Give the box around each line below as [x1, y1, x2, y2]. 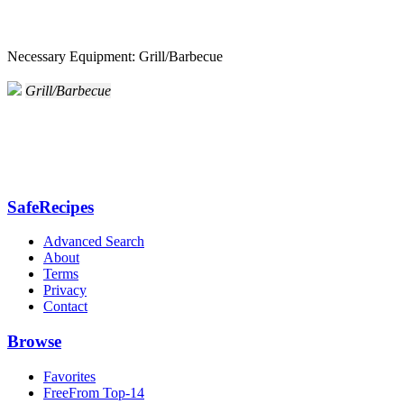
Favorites [43, 368, 96, 384]
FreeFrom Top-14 [43, 384, 144, 400]
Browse [7, 332, 61, 352]
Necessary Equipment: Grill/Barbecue [7, 48, 223, 64]
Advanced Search [43, 234, 144, 250]
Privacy [43, 282, 87, 298]
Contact [43, 298, 87, 315]
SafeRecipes [7, 197, 94, 216]
